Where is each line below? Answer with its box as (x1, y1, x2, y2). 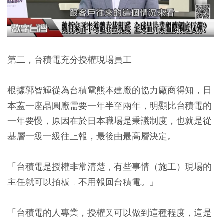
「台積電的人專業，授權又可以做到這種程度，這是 (7, 206, 212, 218)
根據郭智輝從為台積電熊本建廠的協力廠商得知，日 (7, 84, 212, 96)
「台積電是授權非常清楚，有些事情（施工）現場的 (7, 160, 212, 172)
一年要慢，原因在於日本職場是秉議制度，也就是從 (7, 114, 212, 126)
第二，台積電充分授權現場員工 (7, 53, 132, 65)
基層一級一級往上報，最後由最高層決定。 (7, 130, 176, 142)
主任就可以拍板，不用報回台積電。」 (7, 176, 158, 187)
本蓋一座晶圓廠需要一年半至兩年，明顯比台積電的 (7, 99, 212, 111)
